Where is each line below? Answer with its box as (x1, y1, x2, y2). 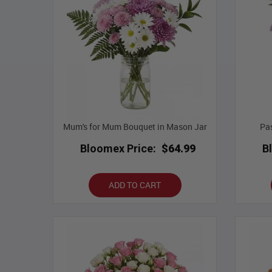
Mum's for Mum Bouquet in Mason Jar (63, 121, 207, 133)
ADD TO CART (109, 179, 161, 191)
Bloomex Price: (80, 142, 156, 155)
